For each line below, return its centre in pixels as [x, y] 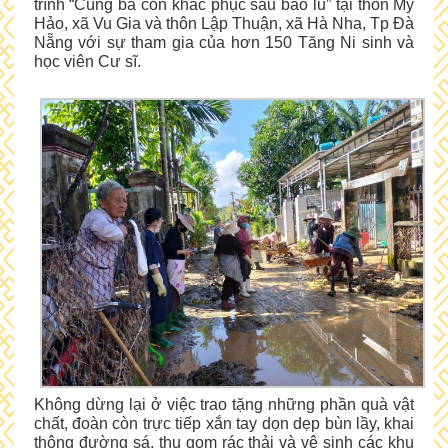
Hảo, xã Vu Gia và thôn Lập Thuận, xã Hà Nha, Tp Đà [224, 23]
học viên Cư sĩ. [87, 61]
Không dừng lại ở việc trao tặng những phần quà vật [224, 404]
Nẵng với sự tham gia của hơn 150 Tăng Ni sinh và [224, 42]
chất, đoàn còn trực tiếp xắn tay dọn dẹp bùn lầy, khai [224, 423]
